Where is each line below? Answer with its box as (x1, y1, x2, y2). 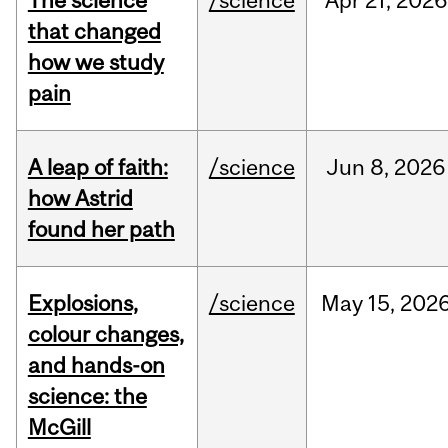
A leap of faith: (27, 154, 168, 181)
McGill (27, 414, 91, 441)
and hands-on (27, 352, 165, 379)
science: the (27, 383, 147, 410)
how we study (27, 49, 164, 76)
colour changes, (27, 321, 184, 348)
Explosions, (27, 290, 138, 317)
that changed (27, 18, 161, 45)
